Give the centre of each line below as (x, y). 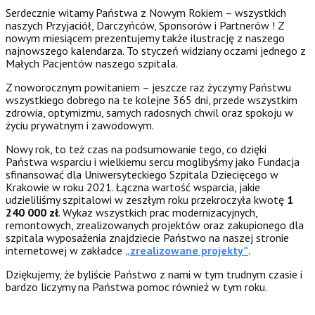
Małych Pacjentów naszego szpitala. (92, 63)
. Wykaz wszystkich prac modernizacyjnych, (158, 212)
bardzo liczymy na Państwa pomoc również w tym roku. (136, 287)
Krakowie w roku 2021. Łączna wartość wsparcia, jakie (133, 187)
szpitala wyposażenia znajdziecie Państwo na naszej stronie (147, 237)
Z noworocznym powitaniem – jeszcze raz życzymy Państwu (148, 87)
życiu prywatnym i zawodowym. (80, 125)
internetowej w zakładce (65, 250)
